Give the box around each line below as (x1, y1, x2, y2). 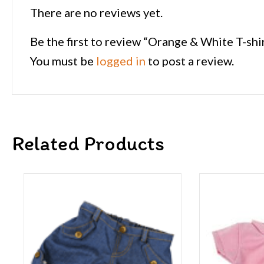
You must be (30, 54, 96, 68)
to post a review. (146, 54, 234, 68)
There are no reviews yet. (30, 5, 163, 20)
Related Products (12, 131, 164, 156)
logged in (96, 54, 146, 68)
